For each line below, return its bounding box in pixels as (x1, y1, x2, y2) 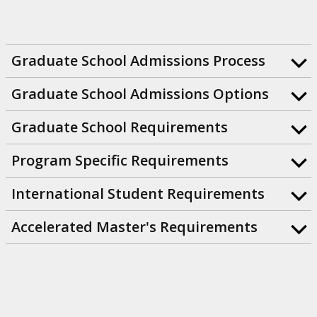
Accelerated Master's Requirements (11, 217, 258, 237)
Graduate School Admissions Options (11, 84, 269, 104)
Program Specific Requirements (11, 151, 229, 171)
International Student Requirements (11, 184, 265, 204)
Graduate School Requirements (11, 117, 228, 137)
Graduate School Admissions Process (11, 51, 265, 71)
